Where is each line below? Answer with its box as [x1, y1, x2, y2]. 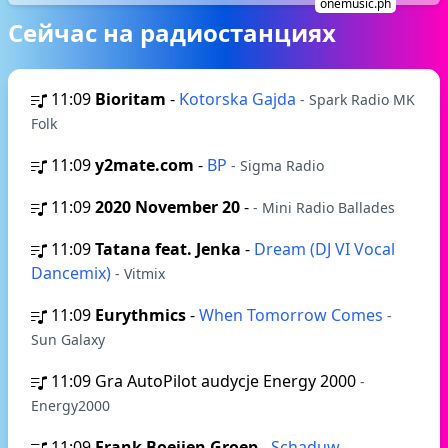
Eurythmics [95, 304, 186, 326]
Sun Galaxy [31, 330, 105, 349]
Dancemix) [31, 262, 115, 284]
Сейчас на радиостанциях [8, 16, 336, 49]
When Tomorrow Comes [199, 304, 387, 326]
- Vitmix [115, 264, 165, 283]
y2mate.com [95, 154, 194, 176]
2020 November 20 [95, 196, 240, 218]
